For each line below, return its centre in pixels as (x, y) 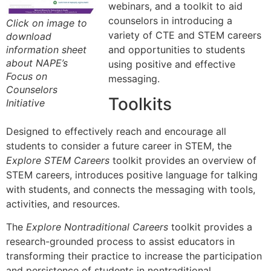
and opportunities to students (177, 49)
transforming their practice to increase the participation (134, 256)
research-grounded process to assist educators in (120, 242)
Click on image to (47, 23)
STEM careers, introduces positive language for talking (132, 175)
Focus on (27, 77)
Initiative (25, 103)
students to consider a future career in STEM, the (119, 145)
